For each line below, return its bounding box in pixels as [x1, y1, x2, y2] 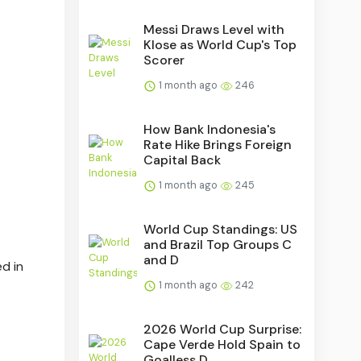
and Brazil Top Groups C [143, 235, 293, 253]
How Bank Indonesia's [143, 120, 276, 138]
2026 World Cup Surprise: [143, 320, 302, 338]
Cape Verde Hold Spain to [143, 335, 301, 353]
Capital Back [143, 151, 222, 168]
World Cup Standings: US [143, 220, 298, 238]
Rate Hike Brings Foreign [143, 135, 293, 153]
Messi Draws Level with [143, 20, 285, 38]
